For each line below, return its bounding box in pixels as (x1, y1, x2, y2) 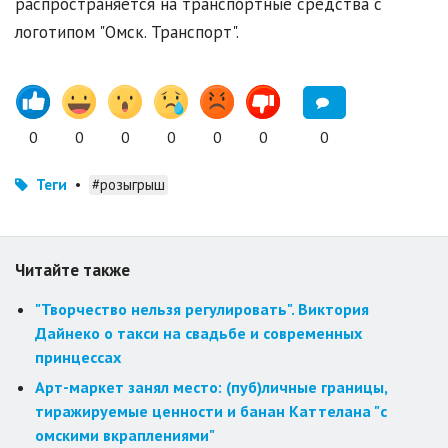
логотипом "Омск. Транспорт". (15, 21, 239, 44)
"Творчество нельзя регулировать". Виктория (35, 299, 369, 320)
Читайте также (15, 259, 130, 282)
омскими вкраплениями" (35, 425, 215, 446)
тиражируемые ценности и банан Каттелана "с (35, 401, 387, 422)
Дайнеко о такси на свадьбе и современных (35, 323, 362, 344)
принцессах (35, 347, 121, 368)
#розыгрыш (92, 175, 165, 195)
